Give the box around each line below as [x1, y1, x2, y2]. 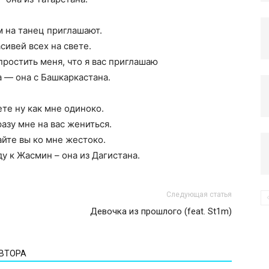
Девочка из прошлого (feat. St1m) [90, 206, 232, 217]
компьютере [134, 38, 185, 49]
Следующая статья [166, 190, 232, 199]
